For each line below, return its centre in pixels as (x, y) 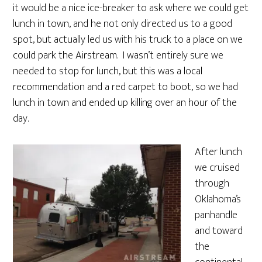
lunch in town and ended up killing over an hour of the (125, 103)
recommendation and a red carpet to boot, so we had (126, 87)
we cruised (218, 168)
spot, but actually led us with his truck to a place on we (128, 40)
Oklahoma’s (218, 199)
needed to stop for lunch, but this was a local (108, 71)
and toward (219, 231)
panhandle (216, 215)
